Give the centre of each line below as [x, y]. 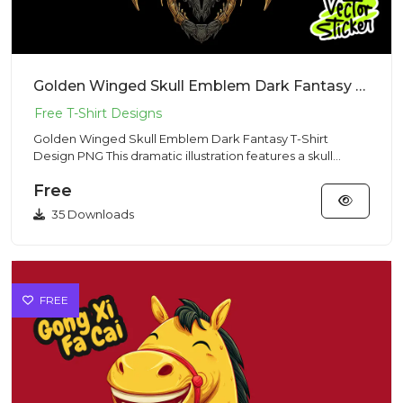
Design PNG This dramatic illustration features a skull [70, 156]
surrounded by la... [86, 173]
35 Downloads [91, 214]
